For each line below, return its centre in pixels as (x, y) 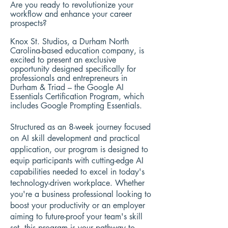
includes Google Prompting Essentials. (76, 106)
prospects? (28, 23)
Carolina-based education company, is (77, 51)
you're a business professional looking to (81, 194)
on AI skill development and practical (75, 138)
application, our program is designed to (79, 149)
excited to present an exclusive (63, 60)
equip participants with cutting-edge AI (77, 161)
